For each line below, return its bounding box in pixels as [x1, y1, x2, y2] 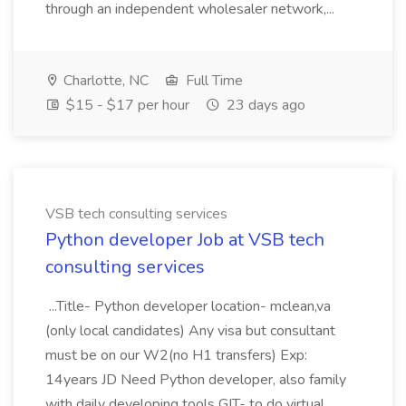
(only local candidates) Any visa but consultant [45, 321, 335, 341]
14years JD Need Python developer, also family [45, 370, 346, 390]
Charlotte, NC [60, 71, 149, 91]
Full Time [182, 71, 243, 91]
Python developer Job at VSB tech [45, 227, 324, 252]
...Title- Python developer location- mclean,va [45, 296, 331, 316]
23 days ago [223, 95, 305, 115]
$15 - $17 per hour [63, 95, 189, 115]
